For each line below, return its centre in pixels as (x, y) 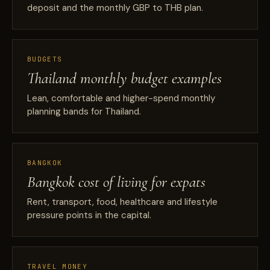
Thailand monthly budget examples (124, 78)
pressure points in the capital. (89, 215)
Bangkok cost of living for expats (116, 182)
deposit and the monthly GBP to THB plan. (115, 8)
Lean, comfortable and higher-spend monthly (121, 98)
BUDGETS (45, 59)
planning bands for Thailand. (84, 111)
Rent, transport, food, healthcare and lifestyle (122, 202)
